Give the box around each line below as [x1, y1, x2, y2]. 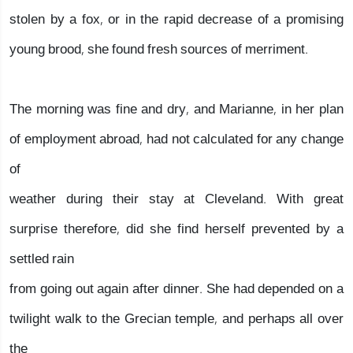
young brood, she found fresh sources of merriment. [9, 35, 308, 64]
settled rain [9, 244, 74, 273]
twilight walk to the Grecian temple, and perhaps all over [9, 304, 344, 333]
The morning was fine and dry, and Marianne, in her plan [9, 95, 344, 124]
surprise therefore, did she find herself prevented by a [9, 214, 344, 243]
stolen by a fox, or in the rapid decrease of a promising [9, 5, 344, 34]
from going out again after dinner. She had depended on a [9, 274, 344, 303]
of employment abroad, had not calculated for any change [9, 124, 344, 154]
